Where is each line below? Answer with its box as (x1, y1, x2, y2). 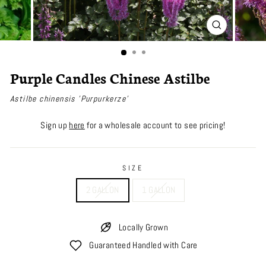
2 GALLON (85, 184, 119, 195)
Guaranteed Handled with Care (89, 239, 198, 251)
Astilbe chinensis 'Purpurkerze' (10, 93, 129, 104)
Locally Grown (119, 221, 168, 233)
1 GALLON (141, 184, 176, 195)
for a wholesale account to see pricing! (84, 119, 226, 131)
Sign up (40, 119, 69, 131)
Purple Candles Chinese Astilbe (10, 67, 210, 87)
